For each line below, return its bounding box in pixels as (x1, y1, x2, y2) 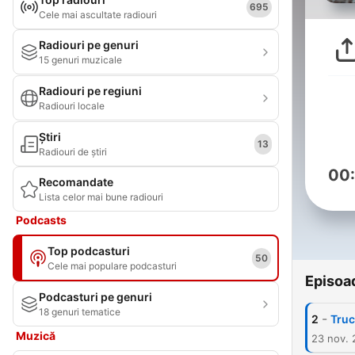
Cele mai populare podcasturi (48, 260, 177, 272)
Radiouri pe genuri (39, 38, 139, 52)
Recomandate (39, 175, 113, 189)
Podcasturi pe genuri (39, 290, 152, 303)
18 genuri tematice (39, 306, 120, 318)
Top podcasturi (48, 244, 130, 258)
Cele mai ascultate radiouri (39, 9, 157, 21)
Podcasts (16, 213, 67, 227)
